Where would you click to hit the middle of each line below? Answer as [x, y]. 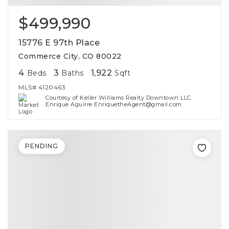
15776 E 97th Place [59, 43]
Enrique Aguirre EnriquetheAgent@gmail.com [114, 104]
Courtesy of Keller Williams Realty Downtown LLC [118, 98]
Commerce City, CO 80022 [70, 56]
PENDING [42, 146]
